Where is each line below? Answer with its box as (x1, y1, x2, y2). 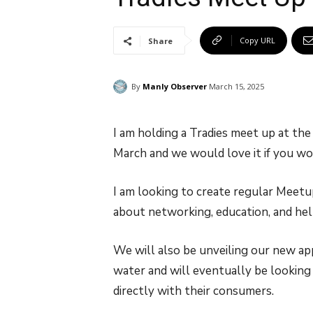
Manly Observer (143, 80, 207, 92)
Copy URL (240, 35, 275, 45)
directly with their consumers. (113, 283, 274, 300)
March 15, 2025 (209, 81, 264, 92)
